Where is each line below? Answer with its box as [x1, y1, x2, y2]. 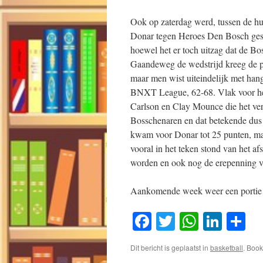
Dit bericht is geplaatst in [130, 242, 210, 253]
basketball [210, 242, 243, 253]
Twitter [175, 208, 229, 234]
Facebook [151, 208, 224, 234]
